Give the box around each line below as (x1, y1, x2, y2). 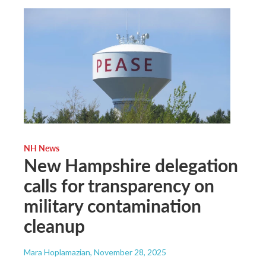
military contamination (24, 193, 201, 218)
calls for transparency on (24, 173, 214, 198)
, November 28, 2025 (90, 247, 166, 258)
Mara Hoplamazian (24, 247, 90, 258)
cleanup (24, 213, 85, 239)
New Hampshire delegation (24, 153, 238, 178)
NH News (24, 142, 59, 154)
